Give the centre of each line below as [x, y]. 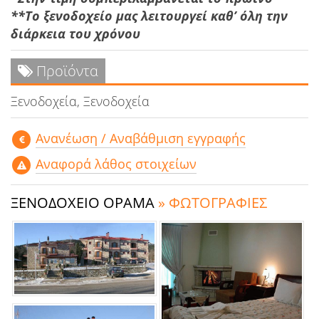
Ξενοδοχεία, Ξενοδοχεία [80, 101]
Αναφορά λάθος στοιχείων [116, 164]
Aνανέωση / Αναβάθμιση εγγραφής [141, 138]
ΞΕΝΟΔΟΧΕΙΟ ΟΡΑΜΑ [84, 203]
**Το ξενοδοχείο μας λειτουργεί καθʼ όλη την [149, 16]
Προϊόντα [66, 71]
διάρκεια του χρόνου [75, 34]
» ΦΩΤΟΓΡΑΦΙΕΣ [213, 203]
